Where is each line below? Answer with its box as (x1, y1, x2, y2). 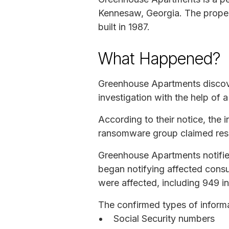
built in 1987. (98, 21, 150, 32)
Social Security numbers (113, 213, 215, 224)
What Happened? (98, 48, 220, 68)
